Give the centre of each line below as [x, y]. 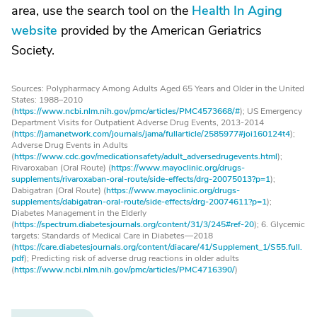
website [34, 30]
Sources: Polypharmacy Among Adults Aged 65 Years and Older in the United [158, 88]
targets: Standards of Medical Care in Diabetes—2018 [112, 235]
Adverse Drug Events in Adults [70, 145]
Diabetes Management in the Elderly [79, 213]
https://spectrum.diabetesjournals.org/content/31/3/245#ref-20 [134, 224]
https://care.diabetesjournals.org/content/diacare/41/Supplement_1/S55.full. [158, 247]
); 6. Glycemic [279, 224]
